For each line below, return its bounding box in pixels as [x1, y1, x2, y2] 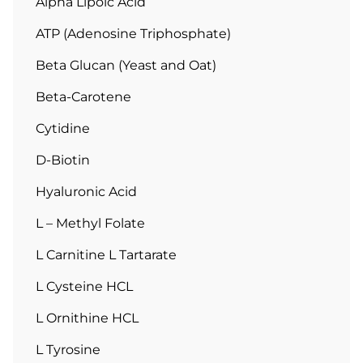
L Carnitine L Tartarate [36, 247, 177, 263]
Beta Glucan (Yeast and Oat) [36, 58, 216, 74]
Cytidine [36, 121, 90, 137]
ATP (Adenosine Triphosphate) [36, 26, 231, 42]
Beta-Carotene [36, 89, 131, 105]
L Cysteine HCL [36, 279, 133, 295]
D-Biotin [36, 152, 90, 169]
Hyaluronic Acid [36, 184, 137, 200]
